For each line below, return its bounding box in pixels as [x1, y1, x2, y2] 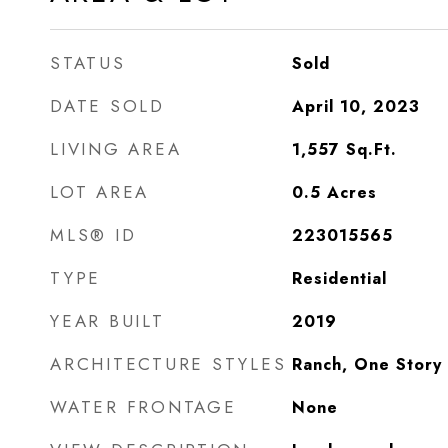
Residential [291, 267, 387, 290]
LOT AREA [50, 180, 149, 204]
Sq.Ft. [345, 138, 397, 161]
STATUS [50, 51, 126, 75]
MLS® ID [50, 223, 137, 247]
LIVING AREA [50, 137, 182, 161]
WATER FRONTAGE [50, 395, 237, 419]
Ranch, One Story [291, 353, 442, 376]
